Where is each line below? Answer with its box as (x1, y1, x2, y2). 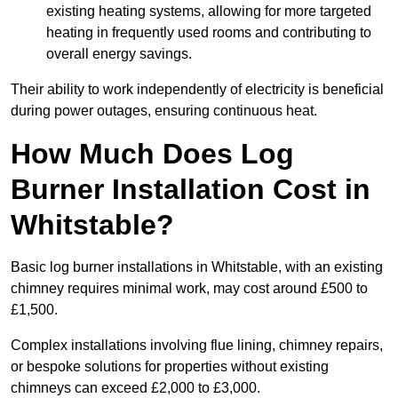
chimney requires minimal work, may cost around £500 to (11, 281, 368, 297)
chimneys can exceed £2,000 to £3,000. (11, 380, 267, 396)
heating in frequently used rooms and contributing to (46, 25, 371, 41)
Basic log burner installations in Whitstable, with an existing (11, 259, 383, 275)
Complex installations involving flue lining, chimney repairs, (11, 338, 383, 354)
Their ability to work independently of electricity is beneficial (11, 82, 384, 98)
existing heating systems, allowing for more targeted (46, 4, 371, 20)
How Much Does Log (11, 138, 294, 171)
